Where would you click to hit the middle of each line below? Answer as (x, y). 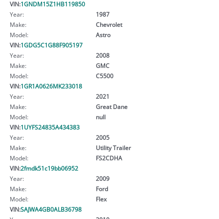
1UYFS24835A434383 (50, 127)
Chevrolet (109, 24)
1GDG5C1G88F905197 (52, 45)
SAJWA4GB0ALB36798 (51, 209)
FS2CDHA (109, 158)
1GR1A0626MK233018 (51, 86)
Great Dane (111, 106)
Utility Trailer (113, 147)
